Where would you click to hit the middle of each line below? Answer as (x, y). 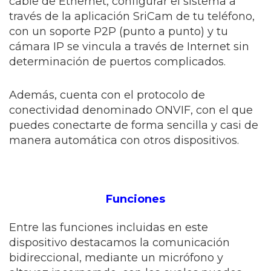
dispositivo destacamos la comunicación (119, 243)
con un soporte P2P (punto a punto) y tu (119, 31)
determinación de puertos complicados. (117, 62)
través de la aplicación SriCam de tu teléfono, (132, 16)
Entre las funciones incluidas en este (109, 227)
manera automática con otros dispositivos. (124, 140)
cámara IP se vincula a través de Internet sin (129, 47)
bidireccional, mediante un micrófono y (116, 258)
